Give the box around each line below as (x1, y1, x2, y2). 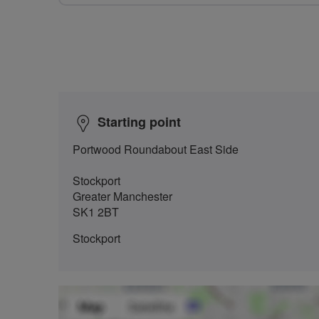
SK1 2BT (73, 203, 119, 220)
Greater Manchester (73, 187, 172, 204)
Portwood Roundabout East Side (73, 140, 239, 157)
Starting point (98, 112, 181, 131)
